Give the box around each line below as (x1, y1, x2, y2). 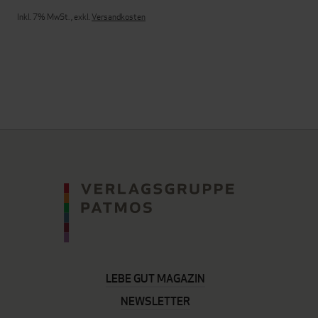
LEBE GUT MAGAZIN (106, 270, 205, 286)
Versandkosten (92, 10, 146, 23)
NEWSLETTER (121, 293, 190, 309)
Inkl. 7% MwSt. (17, 10, 71, 23)
